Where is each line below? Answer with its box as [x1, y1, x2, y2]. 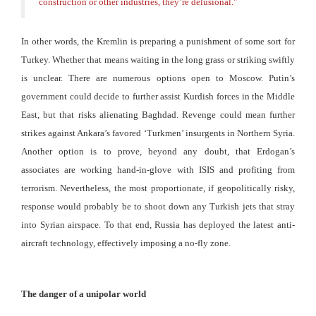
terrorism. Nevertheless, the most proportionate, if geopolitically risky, [21, 182, 295, 193]
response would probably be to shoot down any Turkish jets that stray [21, 200, 295, 212]
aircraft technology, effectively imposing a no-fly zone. [21, 237, 231, 248]
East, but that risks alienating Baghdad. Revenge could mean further [21, 109, 295, 120]
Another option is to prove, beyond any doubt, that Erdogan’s [21, 145, 295, 157]
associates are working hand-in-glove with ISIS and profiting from [21, 164, 295, 175]
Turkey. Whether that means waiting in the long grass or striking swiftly [21, 54, 295, 65]
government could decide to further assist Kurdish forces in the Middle [21, 90, 295, 102]
